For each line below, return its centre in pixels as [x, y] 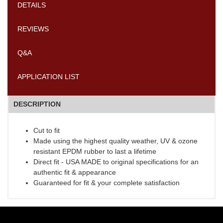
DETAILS [32, 5]
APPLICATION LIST [49, 77]
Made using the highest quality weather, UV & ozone [115, 141]
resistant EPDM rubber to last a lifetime [95, 152]
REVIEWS [33, 29]
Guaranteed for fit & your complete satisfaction [107, 183]
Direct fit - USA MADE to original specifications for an [116, 162]
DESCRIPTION [37, 104]
